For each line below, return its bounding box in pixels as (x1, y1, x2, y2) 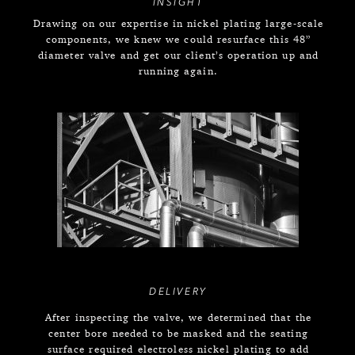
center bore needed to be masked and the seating (48, 326, 308, 339)
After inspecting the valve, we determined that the (45, 311, 311, 323)
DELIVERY (149, 288, 208, 297)
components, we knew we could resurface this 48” (45, 32, 311, 45)
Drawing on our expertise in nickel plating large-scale (32, 17, 324, 29)
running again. (139, 64, 218, 77)
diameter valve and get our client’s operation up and (37, 48, 319, 61)
